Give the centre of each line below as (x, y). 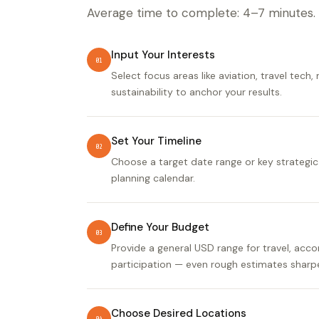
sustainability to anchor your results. (197, 92)
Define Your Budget (160, 228)
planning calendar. (153, 178)
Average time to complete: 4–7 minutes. (201, 13)
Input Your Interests (163, 55)
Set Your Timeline (156, 141)
